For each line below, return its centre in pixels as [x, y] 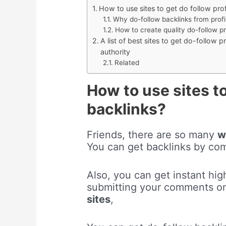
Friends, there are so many [152, 135]
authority [115, 52]
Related [127, 63]
